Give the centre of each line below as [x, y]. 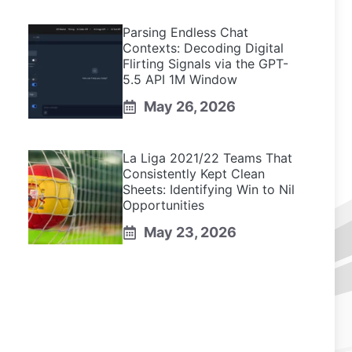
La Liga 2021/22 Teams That [207, 158]
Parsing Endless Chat [185, 32]
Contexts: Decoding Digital [203, 48]
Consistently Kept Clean [194, 174]
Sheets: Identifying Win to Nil [209, 189]
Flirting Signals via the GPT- [205, 64]
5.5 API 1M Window [180, 79]
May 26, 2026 [190, 106]
